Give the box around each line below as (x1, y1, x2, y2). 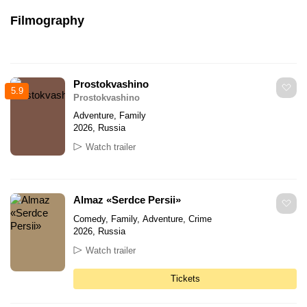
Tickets (170, 273, 200, 284)
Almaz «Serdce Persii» (73, 193, 181, 206)
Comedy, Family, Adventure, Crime (73, 213, 212, 224)
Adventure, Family (73, 110, 146, 121)
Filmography (10, 13, 84, 27)
